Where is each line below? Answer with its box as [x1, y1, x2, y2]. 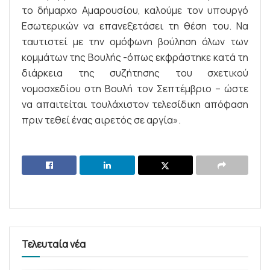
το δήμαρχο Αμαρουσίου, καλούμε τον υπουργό [22, 3, 248, 17]
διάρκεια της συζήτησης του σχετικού [22, 66, 248, 80]
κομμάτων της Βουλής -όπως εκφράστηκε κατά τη [22, 50, 248, 64]
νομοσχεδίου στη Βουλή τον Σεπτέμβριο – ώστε [22, 81, 248, 95]
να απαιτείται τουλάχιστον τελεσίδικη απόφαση [22, 97, 248, 111]
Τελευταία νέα [22, 237, 86, 251]
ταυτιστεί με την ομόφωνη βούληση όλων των [22, 34, 248, 48]
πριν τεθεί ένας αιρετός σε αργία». [22, 113, 181, 127]
